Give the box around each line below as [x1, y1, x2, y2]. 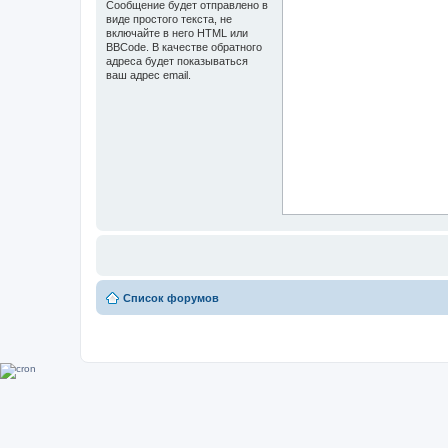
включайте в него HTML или [106, 27, 248, 39]
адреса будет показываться [106, 55, 248, 67]
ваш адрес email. [106, 69, 191, 81]
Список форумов [123, 292, 219, 304]
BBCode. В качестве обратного [106, 41, 262, 53]
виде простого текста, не [106, 13, 232, 25]
